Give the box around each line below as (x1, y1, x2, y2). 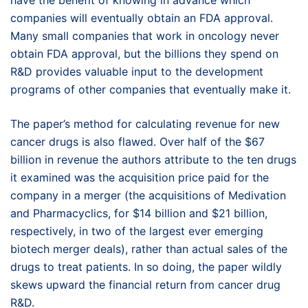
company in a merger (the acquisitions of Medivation (10, 188, 286, 202)
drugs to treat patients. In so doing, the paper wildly (10, 260, 282, 274)
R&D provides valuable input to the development (10, 65, 263, 78)
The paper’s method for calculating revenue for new (10, 117, 280, 131)
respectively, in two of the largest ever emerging (10, 224, 263, 238)
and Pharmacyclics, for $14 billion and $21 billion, (10, 206, 267, 220)
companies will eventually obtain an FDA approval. (10, 11, 273, 25)
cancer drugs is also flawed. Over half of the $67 (10, 135, 265, 148)
